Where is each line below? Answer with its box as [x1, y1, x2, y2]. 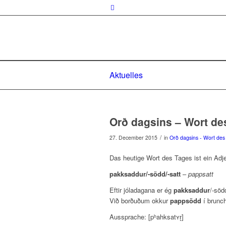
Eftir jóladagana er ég [109, 185, 174, 195]
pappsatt [186, 169, 213, 179]
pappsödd [170, 196, 201, 206]
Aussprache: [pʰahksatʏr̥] [109, 212, 184, 222]
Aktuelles [109, 69, 143, 81]
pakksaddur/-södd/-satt [109, 169, 183, 179]
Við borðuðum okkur [109, 196, 170, 206]
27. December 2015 [109, 134, 157, 141]
